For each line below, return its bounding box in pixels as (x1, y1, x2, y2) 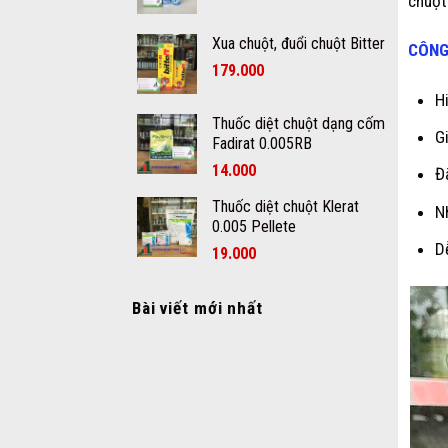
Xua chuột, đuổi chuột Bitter (212, 33, 385, 53)
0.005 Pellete (212, 216, 296, 236)
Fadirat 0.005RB (212, 133, 312, 153)
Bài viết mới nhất (132, 297, 263, 318)
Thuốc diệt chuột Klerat (212, 196, 359, 216)
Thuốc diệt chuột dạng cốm (212, 113, 385, 133)
